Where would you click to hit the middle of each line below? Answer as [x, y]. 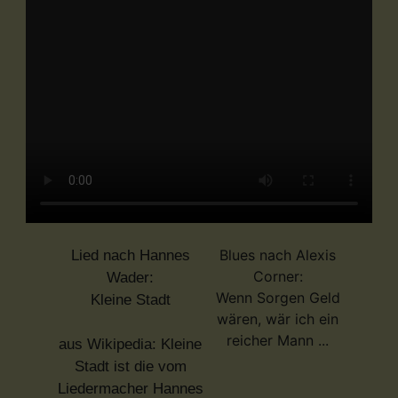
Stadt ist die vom [130, 366]
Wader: [130, 277]
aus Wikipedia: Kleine [130, 344]
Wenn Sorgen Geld [278, 297]
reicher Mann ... [278, 340]
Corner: [278, 276]
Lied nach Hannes [130, 255]
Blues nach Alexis [278, 255]
